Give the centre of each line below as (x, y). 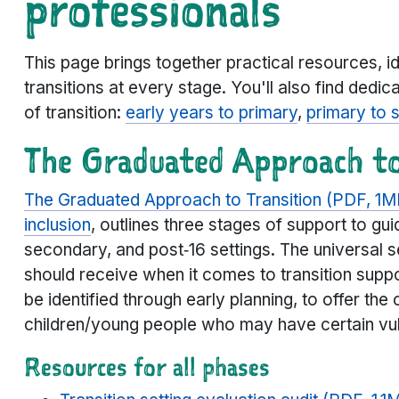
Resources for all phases (147, 367)
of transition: (75, 113)
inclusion (57, 225)
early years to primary (212, 113)
